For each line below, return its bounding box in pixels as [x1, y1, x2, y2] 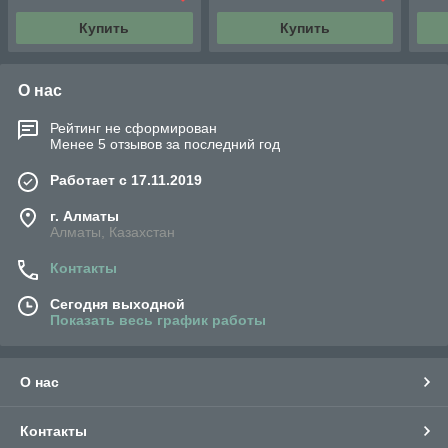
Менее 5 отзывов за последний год [50, 136, 280, 153]
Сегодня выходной [50, 296, 185, 313]
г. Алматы [50, 208, 119, 225]
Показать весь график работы [50, 312, 266, 329]
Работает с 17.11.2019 [50, 172, 202, 189]
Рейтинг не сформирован [50, 120, 217, 137]
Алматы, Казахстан [50, 224, 175, 241]
